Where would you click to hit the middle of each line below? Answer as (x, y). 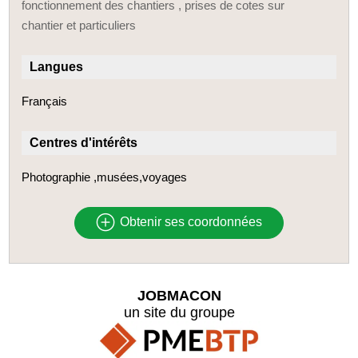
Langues (57, 66)
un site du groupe (179, 312)
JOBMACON (179, 295)
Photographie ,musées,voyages (105, 177)
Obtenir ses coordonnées (189, 222)
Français (45, 101)
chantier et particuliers (79, 25)
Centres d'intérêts (84, 142)
